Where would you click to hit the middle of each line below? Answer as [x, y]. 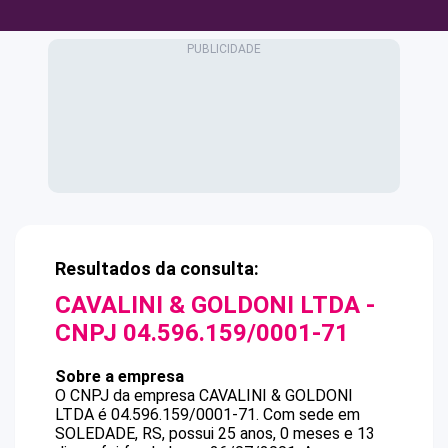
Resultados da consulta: [157, 268]
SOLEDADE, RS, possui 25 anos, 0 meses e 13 [215, 433]
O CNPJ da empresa [127, 395]
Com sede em [311, 414]
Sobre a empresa [119, 376]
